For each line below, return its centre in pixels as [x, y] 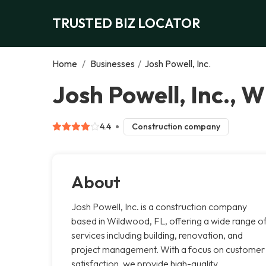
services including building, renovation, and [157, 235]
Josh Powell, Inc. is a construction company [159, 206]
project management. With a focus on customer [168, 249]
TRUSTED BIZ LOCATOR [126, 23]
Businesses [113, 63]
